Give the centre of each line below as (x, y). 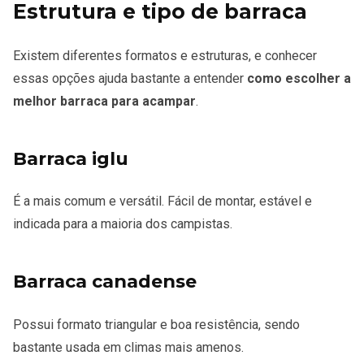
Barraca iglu (71, 159)
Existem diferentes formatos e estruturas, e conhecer (165, 56)
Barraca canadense (105, 282)
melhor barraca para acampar (104, 102)
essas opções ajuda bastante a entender (130, 79)
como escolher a (299, 79)
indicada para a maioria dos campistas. (123, 224)
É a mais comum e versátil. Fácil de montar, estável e (162, 201)
